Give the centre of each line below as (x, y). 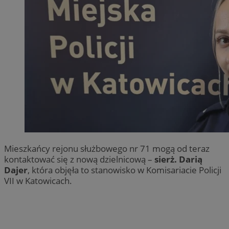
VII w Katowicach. (38, 180)
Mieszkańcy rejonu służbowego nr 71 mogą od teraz (107, 148)
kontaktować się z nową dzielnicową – (79, 159)
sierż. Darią (178, 159)
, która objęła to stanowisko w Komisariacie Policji (124, 170)
